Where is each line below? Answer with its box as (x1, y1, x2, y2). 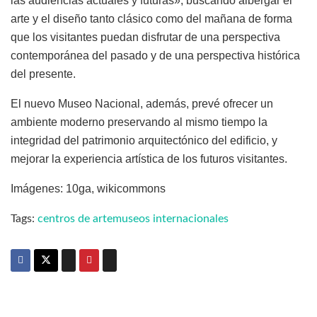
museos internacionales (113, 213, 229, 225)
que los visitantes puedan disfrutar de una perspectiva (11, 31, 280, 44)
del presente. (11, 68, 76, 81)
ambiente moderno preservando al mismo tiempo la (11, 116, 267, 129)
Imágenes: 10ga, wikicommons (11, 183, 166, 195)
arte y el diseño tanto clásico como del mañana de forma (11, 13, 292, 25)
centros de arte (38, 213, 113, 225)
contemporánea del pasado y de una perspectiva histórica (11, 50, 300, 62)
